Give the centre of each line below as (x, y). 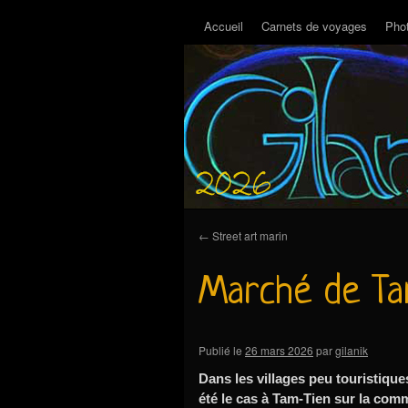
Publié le (220, 350)
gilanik (352, 350)
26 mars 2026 (279, 350)
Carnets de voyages (314, 26)
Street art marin (249, 235)
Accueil (224, 26)
